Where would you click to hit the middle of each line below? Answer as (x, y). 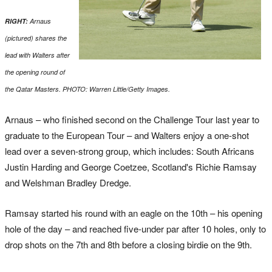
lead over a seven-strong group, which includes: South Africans (130, 151)
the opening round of (35, 72)
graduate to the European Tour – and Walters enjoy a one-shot (127, 135)
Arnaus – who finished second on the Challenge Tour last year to (132, 120)
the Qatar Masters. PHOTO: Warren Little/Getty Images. (87, 89)
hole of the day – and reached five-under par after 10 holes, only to (135, 229)
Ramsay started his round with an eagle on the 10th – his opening (134, 213)
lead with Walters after (37, 55)
